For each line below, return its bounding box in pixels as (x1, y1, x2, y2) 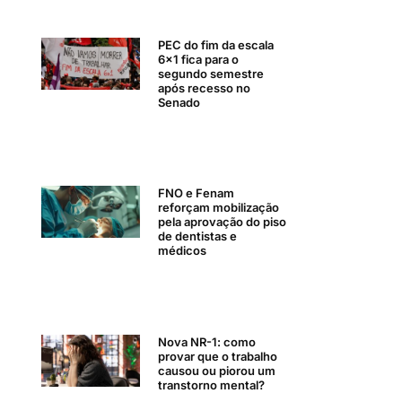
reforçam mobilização (158, 200, 280, 215)
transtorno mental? (158, 377, 266, 392)
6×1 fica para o (158, 51, 240, 66)
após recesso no (158, 80, 251, 95)
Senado (158, 94, 201, 109)
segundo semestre (158, 66, 265, 81)
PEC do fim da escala (158, 37, 275, 52)
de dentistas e (158, 229, 238, 244)
